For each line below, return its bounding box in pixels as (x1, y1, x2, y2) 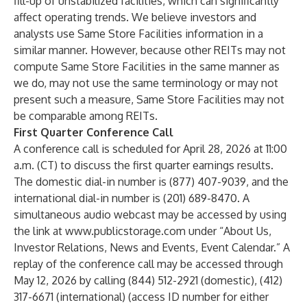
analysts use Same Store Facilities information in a (14, 27, 263, 40)
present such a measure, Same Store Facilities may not (14, 93, 284, 106)
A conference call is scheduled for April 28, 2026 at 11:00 (14, 142, 287, 156)
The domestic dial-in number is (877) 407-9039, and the (14, 175, 288, 188)
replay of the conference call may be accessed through (14, 257, 283, 271)
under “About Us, (186, 224, 271, 238)
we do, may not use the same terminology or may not (14, 76, 278, 90)
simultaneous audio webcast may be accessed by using (14, 208, 286, 221)
